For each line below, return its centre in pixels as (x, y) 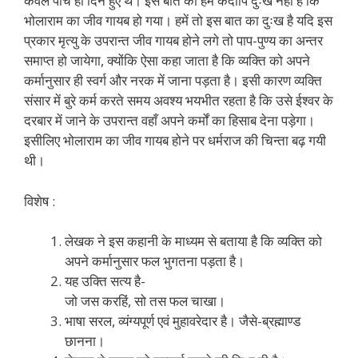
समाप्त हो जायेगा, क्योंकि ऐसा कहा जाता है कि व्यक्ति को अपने (167, 61)
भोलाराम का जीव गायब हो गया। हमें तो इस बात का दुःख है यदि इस (178, 21)
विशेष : (40, 201)
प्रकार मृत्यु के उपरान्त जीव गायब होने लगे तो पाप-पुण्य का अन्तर (173, 41)
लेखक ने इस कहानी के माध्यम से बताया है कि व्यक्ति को (193, 241)
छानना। (85, 341)
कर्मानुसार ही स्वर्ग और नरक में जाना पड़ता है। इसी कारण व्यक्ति (173, 81)
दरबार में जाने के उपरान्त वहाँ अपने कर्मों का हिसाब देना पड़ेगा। (169, 121)
